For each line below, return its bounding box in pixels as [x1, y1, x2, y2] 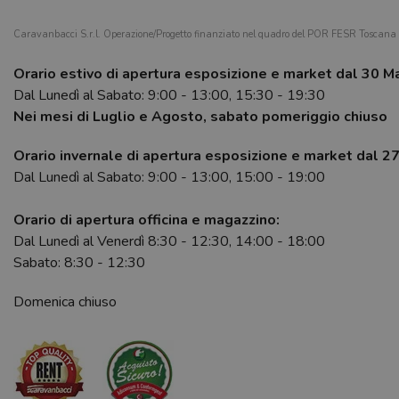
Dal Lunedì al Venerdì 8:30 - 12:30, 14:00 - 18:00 [13, 232, 325, 252]
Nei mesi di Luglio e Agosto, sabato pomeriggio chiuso [13, 107, 387, 127]
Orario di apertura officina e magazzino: [13, 210, 280, 231]
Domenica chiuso [13, 292, 117, 313]
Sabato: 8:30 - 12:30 [13, 253, 145, 273]
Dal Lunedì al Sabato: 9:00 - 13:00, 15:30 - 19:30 [13, 85, 325, 106]
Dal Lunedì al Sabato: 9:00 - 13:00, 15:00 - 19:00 [13, 167, 325, 188]
